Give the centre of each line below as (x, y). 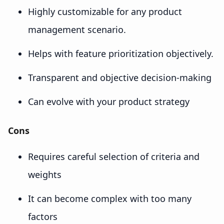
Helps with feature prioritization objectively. (121, 53)
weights (45, 174)
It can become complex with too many (110, 198)
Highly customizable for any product (105, 11)
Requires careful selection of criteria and (114, 156)
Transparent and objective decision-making (120, 77)
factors (43, 216)
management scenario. (77, 29)
